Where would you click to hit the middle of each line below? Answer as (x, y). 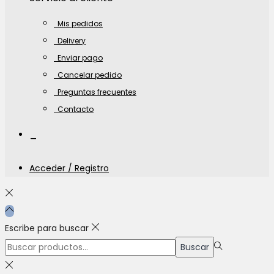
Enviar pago (78, 57)
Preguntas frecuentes (95, 92)
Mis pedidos (78, 23)
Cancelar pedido (88, 75)
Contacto (74, 109)
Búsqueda (25, 244)
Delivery (70, 40)
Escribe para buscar (47, 228)
